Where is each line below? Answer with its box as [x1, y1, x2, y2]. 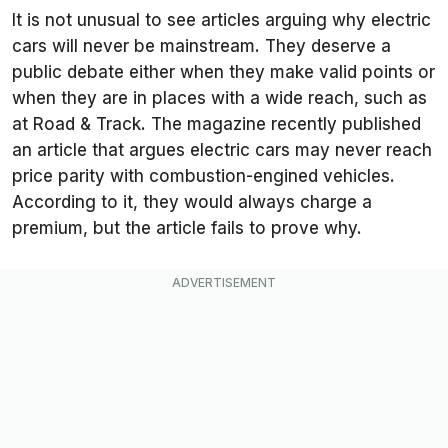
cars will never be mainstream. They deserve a [12, 36, 391, 57]
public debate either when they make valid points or [12, 62, 435, 83]
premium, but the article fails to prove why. [12, 218, 362, 239]
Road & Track [33, 114, 141, 135]
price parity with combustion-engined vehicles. [12, 166, 395, 187]
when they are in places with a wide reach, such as [12, 88, 427, 109]
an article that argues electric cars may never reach [12, 140, 432, 161]
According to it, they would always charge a [12, 192, 372, 213]
